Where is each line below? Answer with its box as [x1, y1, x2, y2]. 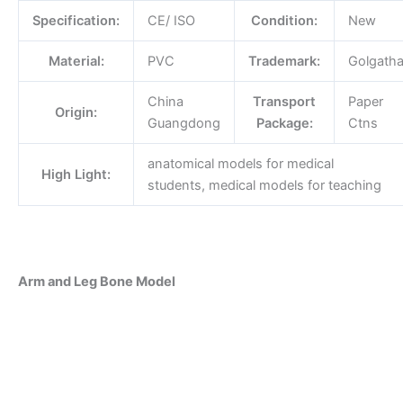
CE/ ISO [147, 13, 195, 30]
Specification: [32, 13, 120, 30]
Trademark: [248, 53, 320, 70]
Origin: [55, 104, 97, 121]
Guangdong [147, 115, 220, 132]
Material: [48, 53, 104, 70]
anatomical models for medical [147, 156, 334, 173]
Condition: [251, 13, 318, 30]
